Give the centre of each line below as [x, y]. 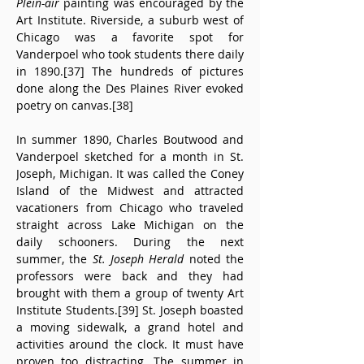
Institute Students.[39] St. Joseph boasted [130, 310]
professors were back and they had [130, 276]
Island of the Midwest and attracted [130, 191]
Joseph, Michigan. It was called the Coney [130, 173]
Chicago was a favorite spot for [130, 37]
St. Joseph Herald [138, 259]
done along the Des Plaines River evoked [130, 88]
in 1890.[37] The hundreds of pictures [130, 71]
